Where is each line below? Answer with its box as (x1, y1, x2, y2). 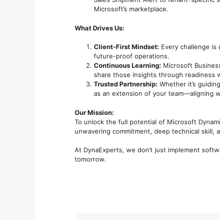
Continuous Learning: (94, 61, 161, 69)
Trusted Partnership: (94, 80, 158, 88)
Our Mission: (75, 108, 114, 116)
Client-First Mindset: (94, 43, 159, 51)
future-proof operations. (94, 52, 169, 60)
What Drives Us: (75, 24, 124, 32)
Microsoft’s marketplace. (94, 5, 168, 13)
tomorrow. (75, 155, 106, 163)
